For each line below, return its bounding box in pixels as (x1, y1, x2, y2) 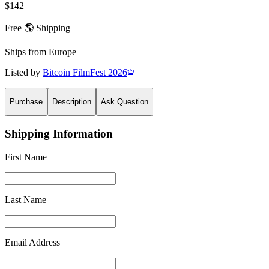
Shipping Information (5, 127, 113, 140)
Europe (49, 46, 76, 57)
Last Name (5, 194, 46, 205)
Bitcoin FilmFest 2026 (43, 67, 127, 77)
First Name (5, 151, 47, 162)
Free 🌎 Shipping (5, 22, 70, 33)
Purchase (10, 97, 43, 106)
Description (52, 97, 91, 106)
